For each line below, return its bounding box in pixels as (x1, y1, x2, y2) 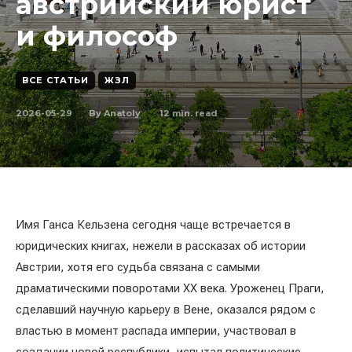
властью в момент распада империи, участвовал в (16, 324, 296, 338)
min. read (170, 107, 218, 119)
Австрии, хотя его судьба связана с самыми (16, 260, 260, 274)
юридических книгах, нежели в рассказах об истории (16, 239, 306, 253)
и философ (16, 20, 178, 53)
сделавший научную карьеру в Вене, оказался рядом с (16, 302, 316, 317)
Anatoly (104, 108, 141, 119)
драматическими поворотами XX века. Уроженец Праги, (16, 281, 324, 295)
